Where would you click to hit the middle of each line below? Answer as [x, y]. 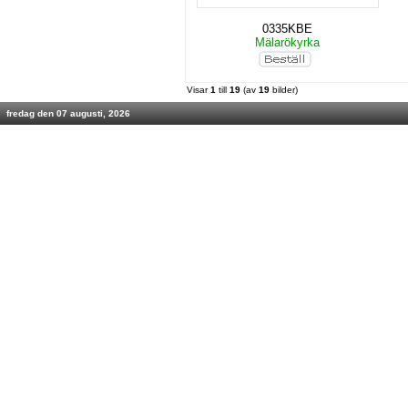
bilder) [284, 90]
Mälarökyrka [287, 42]
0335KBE [287, 29]
